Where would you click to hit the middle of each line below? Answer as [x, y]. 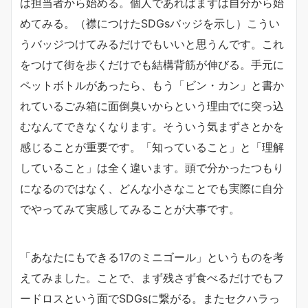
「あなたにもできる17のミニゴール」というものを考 [152, 257]
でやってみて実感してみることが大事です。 [130, 209]
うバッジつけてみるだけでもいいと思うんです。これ [152, 44]
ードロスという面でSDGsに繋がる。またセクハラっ [150, 298]
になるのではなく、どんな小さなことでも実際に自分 [152, 188]
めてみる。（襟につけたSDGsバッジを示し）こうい [150, 23]
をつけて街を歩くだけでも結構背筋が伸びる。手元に [152, 65]
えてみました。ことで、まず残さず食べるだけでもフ [152, 278]
